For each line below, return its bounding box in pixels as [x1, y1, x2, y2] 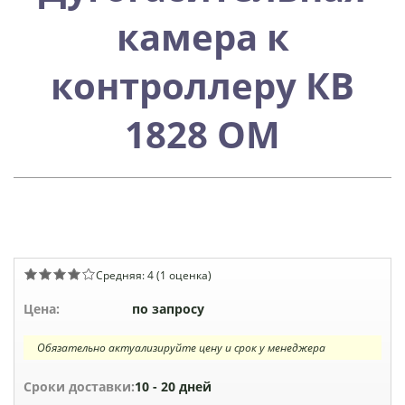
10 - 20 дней [135, 378, 212, 396]
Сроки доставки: [24, 378, 135, 396]
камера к [116, 12, 289, 62]
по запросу [132, 300, 204, 318]
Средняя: [96, 268, 147, 283]
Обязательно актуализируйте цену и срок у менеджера [37, 340, 325, 356]
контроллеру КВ [51, 61, 354, 111]
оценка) [166, 268, 212, 283]
